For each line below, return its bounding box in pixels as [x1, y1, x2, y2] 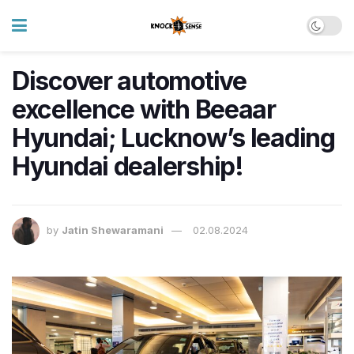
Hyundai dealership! [12, 151, 243, 182]
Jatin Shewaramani [62, 224, 164, 237]
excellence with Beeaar [12, 94, 276, 125]
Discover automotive [12, 66, 247, 96]
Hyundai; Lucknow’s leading [12, 122, 335, 153]
